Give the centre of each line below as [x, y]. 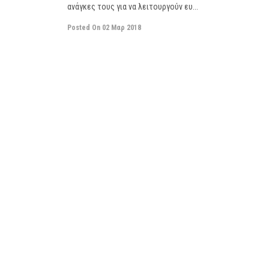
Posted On [84, 28]
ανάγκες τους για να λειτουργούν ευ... [133, 7]
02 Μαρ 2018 [122, 28]
